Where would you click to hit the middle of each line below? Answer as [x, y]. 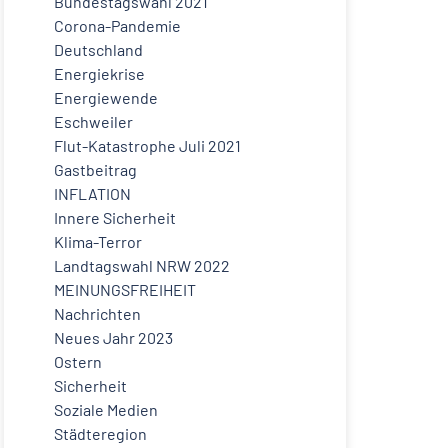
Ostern [78, 362]
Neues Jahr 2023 [113, 338]
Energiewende [106, 98]
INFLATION [92, 194]
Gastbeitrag [95, 170]
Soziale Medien [106, 410]
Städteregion [100, 434]
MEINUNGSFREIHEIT [125, 290]
